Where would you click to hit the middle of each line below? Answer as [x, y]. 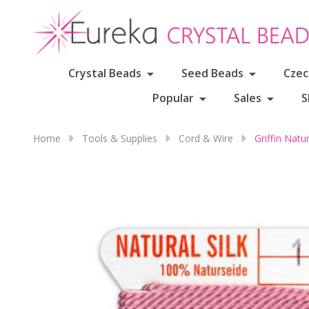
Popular [173, 98]
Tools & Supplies [120, 138]
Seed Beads [212, 73]
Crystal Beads [104, 73]
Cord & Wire [206, 138]
